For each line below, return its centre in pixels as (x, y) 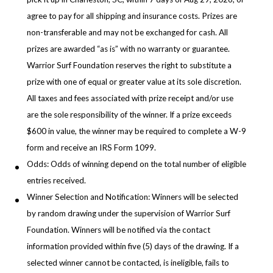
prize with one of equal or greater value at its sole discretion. (134, 82)
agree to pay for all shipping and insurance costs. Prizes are (132, 16)
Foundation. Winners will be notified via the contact (119, 230)
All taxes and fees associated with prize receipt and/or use (130, 98)
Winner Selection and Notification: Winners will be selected (133, 197)
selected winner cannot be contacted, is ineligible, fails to (128, 263)
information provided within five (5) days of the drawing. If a (133, 246)
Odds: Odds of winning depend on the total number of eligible (136, 164)
